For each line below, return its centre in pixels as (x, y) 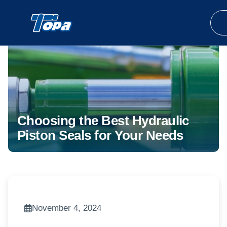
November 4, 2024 (67, 208)
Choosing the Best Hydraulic (103, 121)
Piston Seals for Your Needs (100, 135)
